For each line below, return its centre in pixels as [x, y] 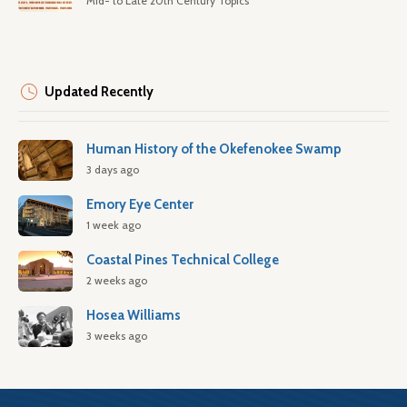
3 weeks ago [117, 336]
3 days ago [113, 169]
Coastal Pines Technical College [183, 260]
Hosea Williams [134, 315]
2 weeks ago [117, 280]
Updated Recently [99, 92]
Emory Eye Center [140, 204]
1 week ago [114, 225]
